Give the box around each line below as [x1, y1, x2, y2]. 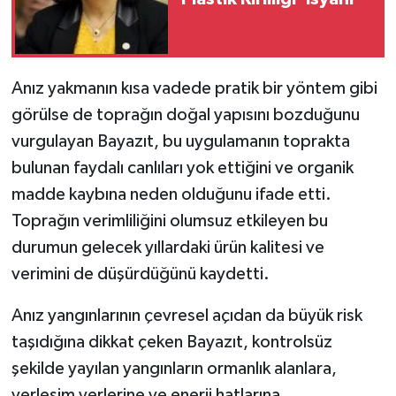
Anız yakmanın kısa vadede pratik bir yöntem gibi [11, 80, 377, 98]
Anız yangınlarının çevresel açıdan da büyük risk [11, 307, 362, 325]
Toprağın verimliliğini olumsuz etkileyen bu [11, 212, 328, 231]
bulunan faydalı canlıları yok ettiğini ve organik [11, 159, 354, 178]
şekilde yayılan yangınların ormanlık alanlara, [11, 360, 337, 378]
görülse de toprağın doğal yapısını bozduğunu [11, 106, 360, 125]
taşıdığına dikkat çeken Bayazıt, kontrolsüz [11, 333, 332, 352]
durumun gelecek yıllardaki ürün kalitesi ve [11, 239, 324, 257]
